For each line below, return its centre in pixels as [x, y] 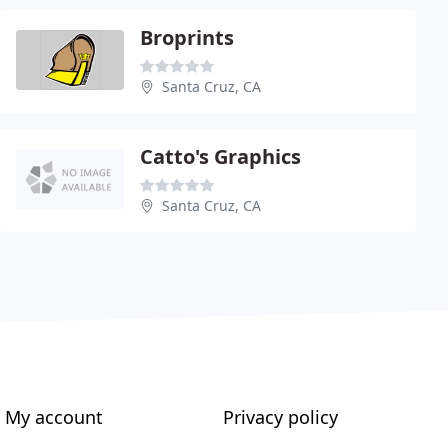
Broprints [187, 37]
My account [54, 417]
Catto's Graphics [220, 156]
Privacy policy [280, 417]
